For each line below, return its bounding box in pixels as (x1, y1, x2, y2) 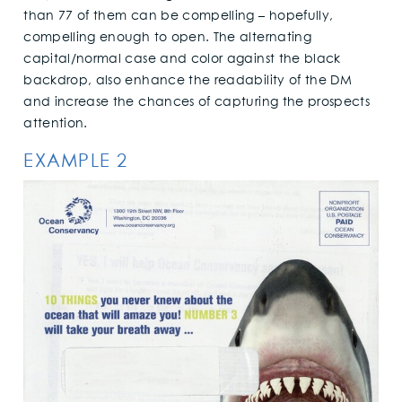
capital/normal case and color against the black (23, 53, 341, 66)
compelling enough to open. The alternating (23, 31, 311, 45)
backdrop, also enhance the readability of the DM (23, 74, 353, 88)
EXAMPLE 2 (23, 152, 128, 170)
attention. (23, 118, 88, 131)
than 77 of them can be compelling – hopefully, (23, 10, 334, 23)
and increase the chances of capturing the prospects (23, 96, 371, 109)
